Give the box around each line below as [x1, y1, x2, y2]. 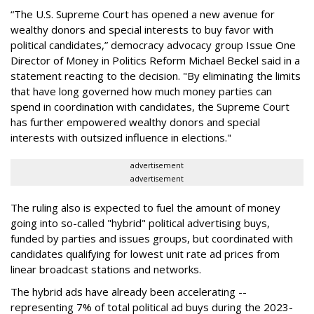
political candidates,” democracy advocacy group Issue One [11, 38, 296, 53]
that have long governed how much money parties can [11, 84, 272, 99]
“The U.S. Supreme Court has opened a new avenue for [11, 7, 275, 22]
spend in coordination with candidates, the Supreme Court [11, 100, 289, 114]
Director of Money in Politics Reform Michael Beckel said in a [11, 53, 300, 68]
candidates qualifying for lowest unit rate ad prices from [11, 247, 280, 261]
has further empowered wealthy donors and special [11, 115, 260, 130]
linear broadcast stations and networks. [11, 262, 201, 277]
